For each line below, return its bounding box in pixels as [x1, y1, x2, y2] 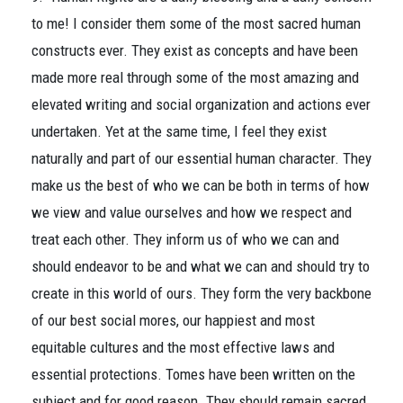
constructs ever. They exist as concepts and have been [31, 41, 358, 59]
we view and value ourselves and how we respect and [31, 203, 352, 221]
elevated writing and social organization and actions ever [31, 95, 371, 113]
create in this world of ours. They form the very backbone [31, 284, 372, 302]
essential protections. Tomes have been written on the [31, 365, 355, 383]
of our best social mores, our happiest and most [31, 311, 315, 329]
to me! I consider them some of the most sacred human [31, 14, 361, 32]
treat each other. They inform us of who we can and [31, 230, 339, 248]
